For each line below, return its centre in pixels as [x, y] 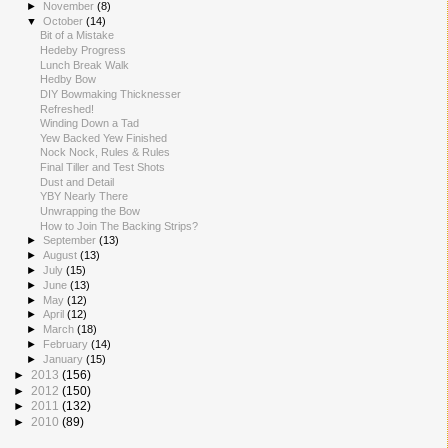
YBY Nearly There [84, 196]
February [67, 343]
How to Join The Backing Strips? [119, 225]
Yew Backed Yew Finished [104, 137]
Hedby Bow [68, 79]
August [62, 255]
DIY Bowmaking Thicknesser [111, 93]
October [65, 20]
